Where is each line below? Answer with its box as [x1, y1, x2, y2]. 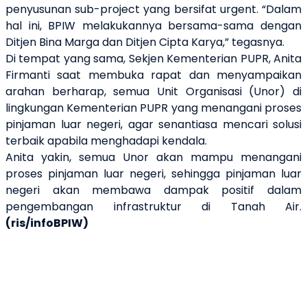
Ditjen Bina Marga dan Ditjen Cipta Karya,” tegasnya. [5, 34, 284, 51]
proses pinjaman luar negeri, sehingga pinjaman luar [5, 166, 302, 182]
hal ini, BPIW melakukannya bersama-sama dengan [5, 18, 302, 34]
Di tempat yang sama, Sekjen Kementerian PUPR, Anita [5, 51, 302, 67]
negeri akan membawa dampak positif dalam [5, 182, 302, 199]
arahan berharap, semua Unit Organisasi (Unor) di [5, 84, 302, 100]
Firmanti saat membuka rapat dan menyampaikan [5, 67, 302, 84]
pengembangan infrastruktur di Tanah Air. [5, 199, 302, 215]
